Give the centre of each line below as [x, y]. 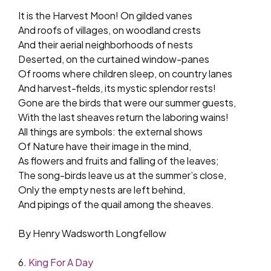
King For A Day [61, 262]
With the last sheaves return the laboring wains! [123, 117]
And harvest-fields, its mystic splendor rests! [117, 88]
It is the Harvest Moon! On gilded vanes [105, 15]
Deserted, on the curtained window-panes [114, 59]
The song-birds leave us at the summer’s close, [122, 175]
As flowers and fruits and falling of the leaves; [119, 160]
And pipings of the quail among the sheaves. [116, 204]
